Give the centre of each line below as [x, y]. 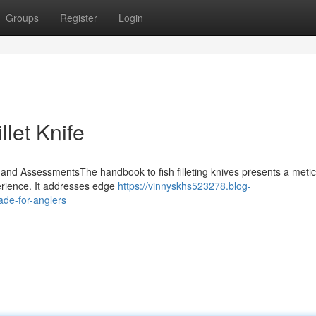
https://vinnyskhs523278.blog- [184, 186]
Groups [22, 18]
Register [79, 18]
